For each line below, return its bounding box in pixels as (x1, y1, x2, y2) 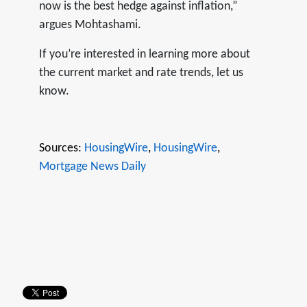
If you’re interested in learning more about (38, 47, 250, 61)
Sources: (38, 141, 84, 155)
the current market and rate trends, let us (38, 66, 243, 79)
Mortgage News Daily (38, 160, 146, 173)
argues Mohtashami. (38, 18, 141, 32)
